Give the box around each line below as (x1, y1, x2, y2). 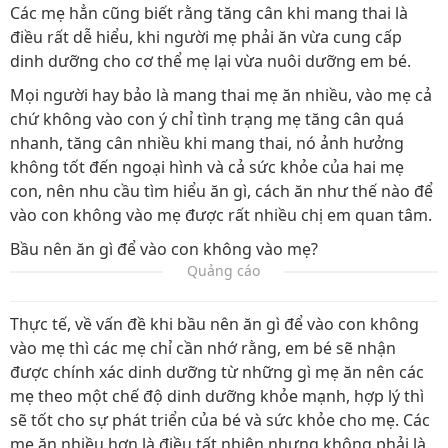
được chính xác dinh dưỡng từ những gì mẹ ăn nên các (10, 361, 424, 384)
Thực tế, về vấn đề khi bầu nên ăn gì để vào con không (10, 313, 419, 336)
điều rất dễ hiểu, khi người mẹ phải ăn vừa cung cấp (10, 26, 402, 49)
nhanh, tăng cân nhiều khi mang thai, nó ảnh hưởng (10, 132, 404, 155)
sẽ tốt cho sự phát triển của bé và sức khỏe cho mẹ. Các (10, 409, 430, 432)
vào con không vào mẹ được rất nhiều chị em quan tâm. (10, 204, 432, 227)
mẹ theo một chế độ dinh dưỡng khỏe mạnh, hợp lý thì (10, 385, 424, 408)
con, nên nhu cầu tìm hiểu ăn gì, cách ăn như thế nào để (10, 180, 433, 203)
